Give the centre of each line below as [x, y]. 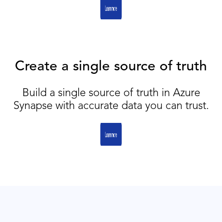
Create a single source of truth [111, 67]
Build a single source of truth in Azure [111, 93]
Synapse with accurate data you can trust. [111, 106]
